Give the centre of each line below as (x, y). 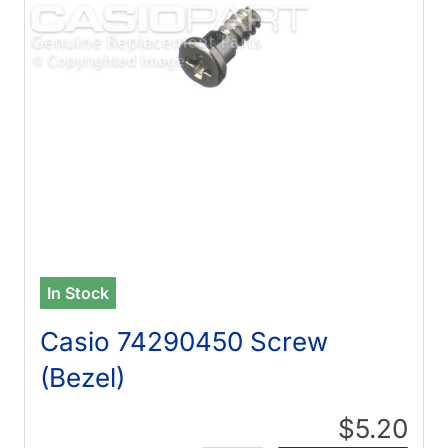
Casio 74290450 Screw (184, 341)
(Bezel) (83, 377)
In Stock (78, 292)
